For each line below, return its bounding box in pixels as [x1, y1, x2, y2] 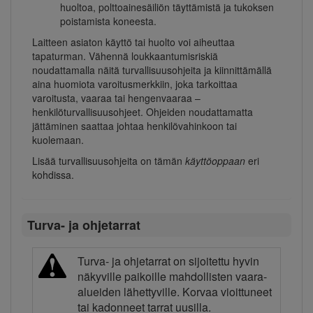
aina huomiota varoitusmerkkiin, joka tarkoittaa [32, 76, 238, 91]
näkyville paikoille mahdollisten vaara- [78, 268, 267, 285]
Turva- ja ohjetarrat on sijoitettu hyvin [78, 253, 259, 270]
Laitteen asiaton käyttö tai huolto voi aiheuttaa [32, 34, 235, 49]
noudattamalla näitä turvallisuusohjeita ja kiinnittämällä [32, 62, 272, 77]
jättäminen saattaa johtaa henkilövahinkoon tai [32, 118, 237, 133]
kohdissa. [32, 167, 74, 182]
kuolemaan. [32, 132, 84, 147]
